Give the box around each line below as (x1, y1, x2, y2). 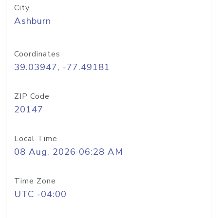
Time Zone (14, 176, 56, 186)
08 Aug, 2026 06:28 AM (14, 145, 123, 158)
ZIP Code (14, 91, 50, 102)
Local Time (14, 133, 57, 144)
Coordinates (14, 49, 60, 59)
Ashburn (14, 15, 51, 27)
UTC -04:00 (14, 188, 67, 200)
